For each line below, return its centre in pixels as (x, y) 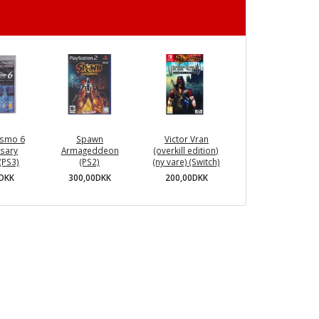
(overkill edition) (187, 151)
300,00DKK (90, 178)
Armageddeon (90, 151)
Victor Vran (186, 139)
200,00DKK (186, 178)
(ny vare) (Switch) (186, 162)
